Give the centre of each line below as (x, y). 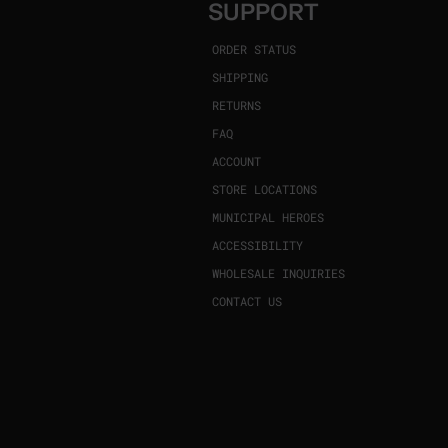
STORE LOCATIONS (264, 189)
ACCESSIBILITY (257, 245)
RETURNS (236, 105)
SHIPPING (239, 77)
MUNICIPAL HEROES (267, 217)
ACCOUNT (236, 161)
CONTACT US (246, 301)
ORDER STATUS (253, 49)
